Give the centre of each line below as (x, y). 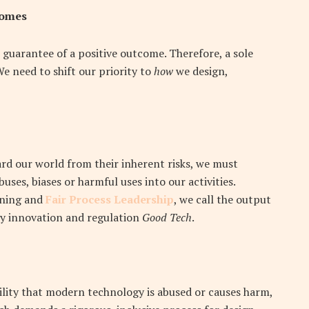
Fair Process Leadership (110, 200)
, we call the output (222, 200)
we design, (200, 71)
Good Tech (166, 218)
